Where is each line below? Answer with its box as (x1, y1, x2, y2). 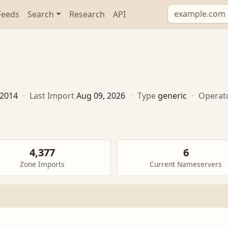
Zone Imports (20, 159, 65, 169)
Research (69, 9, 105, 20)
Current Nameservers (150, 159, 222, 169)
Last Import (30, 90, 75, 102)
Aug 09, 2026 (76, 90, 126, 102)
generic (157, 90, 187, 102)
